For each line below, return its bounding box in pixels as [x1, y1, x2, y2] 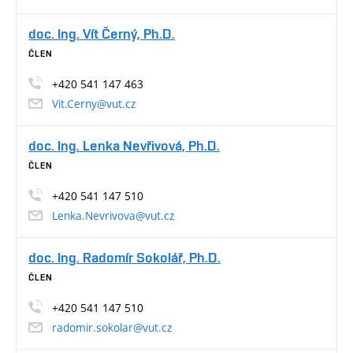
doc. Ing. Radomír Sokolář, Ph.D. [28, 248, 221, 266]
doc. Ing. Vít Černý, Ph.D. [28, 24, 175, 42]
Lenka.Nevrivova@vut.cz [52, 207, 174, 223]
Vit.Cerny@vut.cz [52, 95, 136, 111]
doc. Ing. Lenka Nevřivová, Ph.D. [28, 136, 220, 154]
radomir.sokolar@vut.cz [52, 319, 172, 335]
